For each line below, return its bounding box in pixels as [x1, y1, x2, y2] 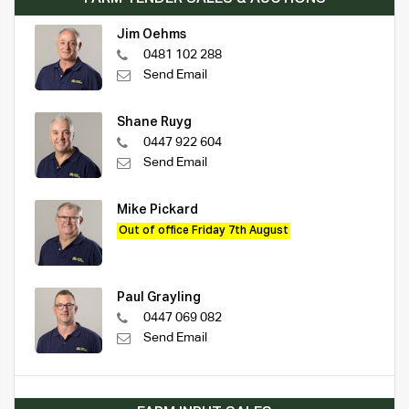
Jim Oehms [117, 27, 186, 41]
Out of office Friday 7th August [119, 225, 288, 236]
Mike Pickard [117, 203, 198, 216]
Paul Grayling [117, 290, 201, 304]
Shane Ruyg [117, 115, 192, 129]
